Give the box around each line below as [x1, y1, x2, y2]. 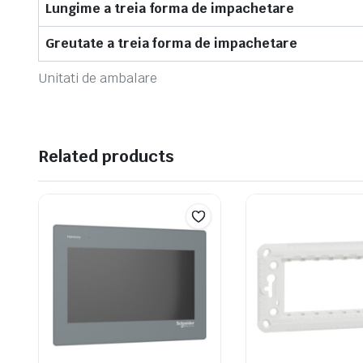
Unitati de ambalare [38, 70, 158, 87]
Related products [38, 146, 174, 167]
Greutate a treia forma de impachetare [45, 35, 297, 52]
